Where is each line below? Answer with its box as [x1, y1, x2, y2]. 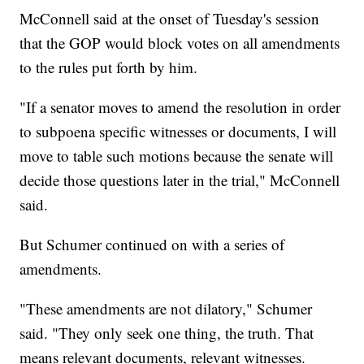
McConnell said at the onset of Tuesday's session [19, 8, 320, 29]
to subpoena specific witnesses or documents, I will [19, 121, 337, 142]
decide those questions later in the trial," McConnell [19, 170, 340, 191]
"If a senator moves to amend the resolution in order [19, 97, 341, 118]
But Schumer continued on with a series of [19, 234, 285, 255]
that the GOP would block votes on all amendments [19, 32, 340, 54]
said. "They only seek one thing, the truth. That [19, 323, 314, 344]
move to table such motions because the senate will [19, 145, 334, 167]
